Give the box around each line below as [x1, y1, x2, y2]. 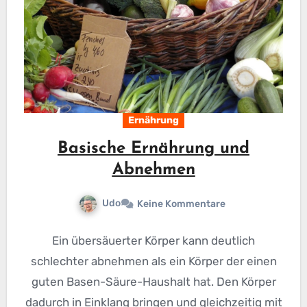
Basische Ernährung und [58, 140, 249, 158]
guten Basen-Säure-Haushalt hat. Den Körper [31, 275, 276, 289]
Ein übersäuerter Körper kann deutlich [52, 234, 255, 248]
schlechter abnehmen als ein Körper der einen [30, 254, 277, 269]
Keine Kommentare [137, 198, 225, 210]
